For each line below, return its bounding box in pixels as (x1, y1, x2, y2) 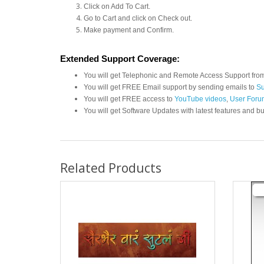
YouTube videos (174, 94, 226, 103)
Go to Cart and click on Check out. (84, 14, 192, 22)
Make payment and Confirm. (84, 25, 174, 34)
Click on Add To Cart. (84, 2, 150, 11)
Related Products (60, 159, 161, 176)
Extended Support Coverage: (60, 53, 180, 64)
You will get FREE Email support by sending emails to (84, 82, 256, 91)
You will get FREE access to (84, 94, 174, 103)
